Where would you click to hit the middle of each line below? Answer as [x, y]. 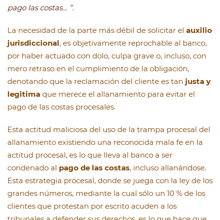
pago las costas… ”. [41, 8]
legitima [24, 94]
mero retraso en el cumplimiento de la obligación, [98, 69]
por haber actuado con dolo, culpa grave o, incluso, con [107, 56]
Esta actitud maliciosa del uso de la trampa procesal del [109, 130]
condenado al [33, 168]
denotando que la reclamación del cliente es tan [96, 82]
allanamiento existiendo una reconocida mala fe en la [105, 142]
